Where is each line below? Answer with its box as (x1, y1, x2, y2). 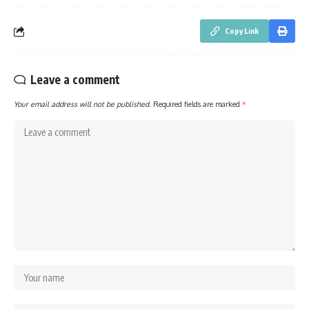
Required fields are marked (153, 99, 242, 109)
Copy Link (225, 26, 259, 36)
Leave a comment (30, 72, 120, 88)
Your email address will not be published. (14, 99, 151, 109)
